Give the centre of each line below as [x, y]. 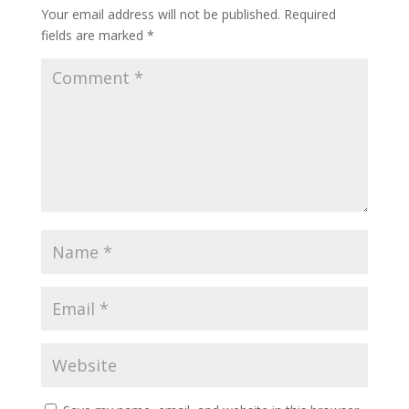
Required [309, 14]
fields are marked [94, 35]
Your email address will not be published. [160, 14]
